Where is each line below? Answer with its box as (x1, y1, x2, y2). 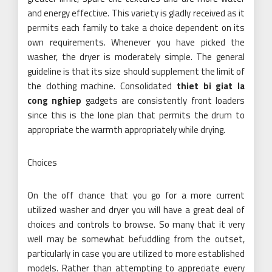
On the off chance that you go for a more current (27, 188, 245, 202)
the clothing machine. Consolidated (27, 78, 172, 93)
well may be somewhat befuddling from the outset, (27, 231, 245, 246)
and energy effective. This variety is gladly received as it (27, 5, 245, 20)
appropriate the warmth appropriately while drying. (27, 122, 225, 137)
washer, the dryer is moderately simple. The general (27, 49, 245, 64)
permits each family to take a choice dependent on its (27, 20, 245, 35)
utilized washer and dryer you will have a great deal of (27, 202, 245, 217)
